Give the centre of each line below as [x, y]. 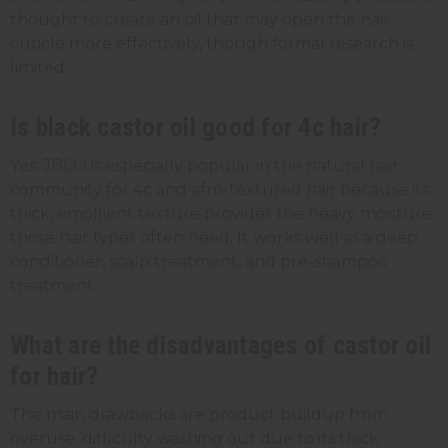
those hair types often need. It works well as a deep [214, 237]
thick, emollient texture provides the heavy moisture [221, 213]
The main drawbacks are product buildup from [199, 414]
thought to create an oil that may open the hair [200, 19]
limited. [39, 67]
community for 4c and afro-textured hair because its [219, 189]
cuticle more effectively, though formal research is [211, 43]
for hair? [54, 375]
